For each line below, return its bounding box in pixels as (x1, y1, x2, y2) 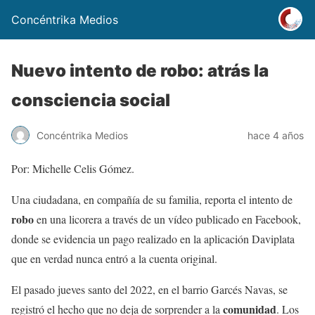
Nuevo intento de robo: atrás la (11, 60, 269, 81)
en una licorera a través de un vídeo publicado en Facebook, (34, 212, 301, 226)
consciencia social (11, 90, 170, 110)
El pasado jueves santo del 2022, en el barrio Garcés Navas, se (11, 282, 288, 297)
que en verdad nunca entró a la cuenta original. (11, 251, 217, 266)
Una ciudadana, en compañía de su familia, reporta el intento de (11, 192, 292, 207)
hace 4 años (247, 129, 304, 141)
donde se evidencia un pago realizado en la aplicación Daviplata (11, 231, 295, 246)
